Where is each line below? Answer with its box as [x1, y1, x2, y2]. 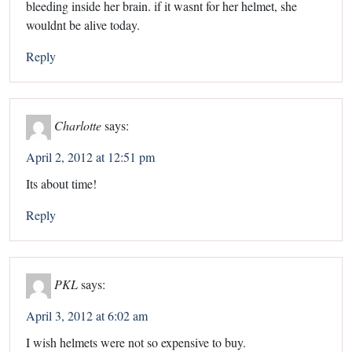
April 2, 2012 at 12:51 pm [26, 148, 155, 165]
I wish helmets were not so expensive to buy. [26, 333, 246, 350]
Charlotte [54, 116, 101, 134]
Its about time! [26, 174, 97, 192]
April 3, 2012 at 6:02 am [26, 306, 148, 324]
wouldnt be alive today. [26, 16, 140, 33]
